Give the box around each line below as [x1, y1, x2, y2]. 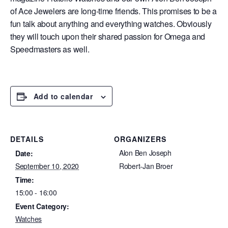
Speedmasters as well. [10, 43, 90, 55]
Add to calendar [34, 91, 93, 101]
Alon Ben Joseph [119, 147, 172, 158]
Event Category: [15, 201, 69, 211]
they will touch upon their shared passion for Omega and [10, 30, 206, 42]
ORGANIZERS [114, 133, 166, 144]
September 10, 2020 [15, 160, 79, 171]
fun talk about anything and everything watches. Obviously [10, 17, 212, 30]
